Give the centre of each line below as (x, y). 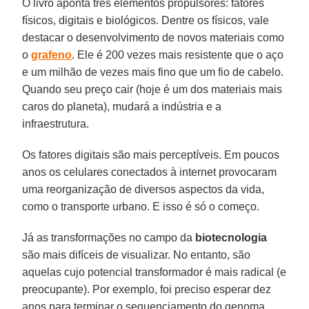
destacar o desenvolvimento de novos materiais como (153, 37)
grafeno (52, 54)
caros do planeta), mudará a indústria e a (122, 106)
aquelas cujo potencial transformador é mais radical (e (154, 272)
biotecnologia (231, 237)
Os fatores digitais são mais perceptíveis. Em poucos (151, 154)
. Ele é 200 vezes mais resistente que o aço (178, 54)
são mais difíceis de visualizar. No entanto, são (137, 255)
